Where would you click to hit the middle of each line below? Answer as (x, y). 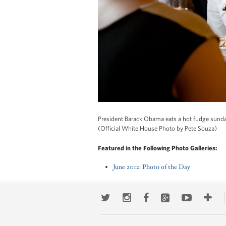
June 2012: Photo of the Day (152, 167)
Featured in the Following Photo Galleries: (157, 148)
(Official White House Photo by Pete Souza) (157, 128)
